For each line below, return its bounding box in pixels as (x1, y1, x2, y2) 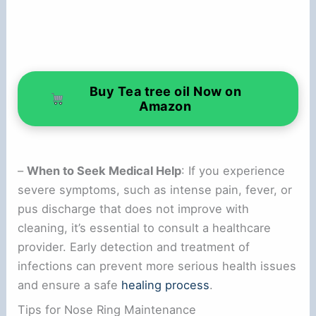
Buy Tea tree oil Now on (89, 83, 241, 99)
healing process (121, 277, 210, 292)
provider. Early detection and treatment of (18, 239, 250, 254)
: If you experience (181, 163, 286, 178)
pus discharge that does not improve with (18, 201, 250, 216)
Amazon (139, 98, 192, 114)
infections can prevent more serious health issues (18, 258, 297, 273)
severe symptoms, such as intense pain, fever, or (18, 182, 293, 197)
